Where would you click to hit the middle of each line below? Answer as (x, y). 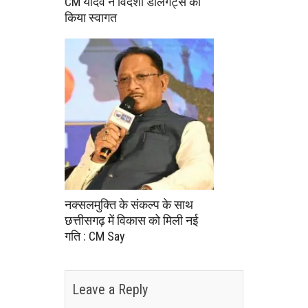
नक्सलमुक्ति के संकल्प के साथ (129, 204)
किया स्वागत (91, 18)
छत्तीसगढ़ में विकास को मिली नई (131, 220)
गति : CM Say (95, 236)
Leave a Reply (110, 289)
